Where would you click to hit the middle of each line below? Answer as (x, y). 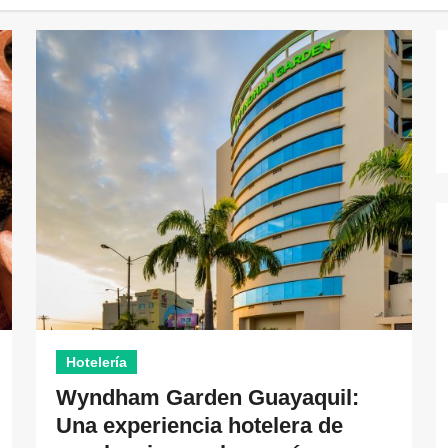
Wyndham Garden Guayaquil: (207, 397)
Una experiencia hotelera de (199, 425)
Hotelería (96, 362)
